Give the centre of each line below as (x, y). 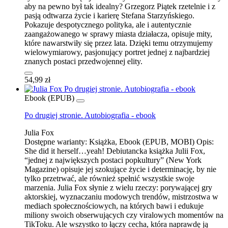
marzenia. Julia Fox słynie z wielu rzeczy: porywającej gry (118, 187)
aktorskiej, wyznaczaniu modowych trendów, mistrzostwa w (121, 196)
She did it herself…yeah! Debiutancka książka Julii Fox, (115, 151)
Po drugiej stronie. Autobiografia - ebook (90, 115)
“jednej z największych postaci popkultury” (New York (113, 160)
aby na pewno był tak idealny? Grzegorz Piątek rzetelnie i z (120, 6)
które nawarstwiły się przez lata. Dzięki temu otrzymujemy (119, 43)
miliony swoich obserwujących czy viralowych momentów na (124, 215)
